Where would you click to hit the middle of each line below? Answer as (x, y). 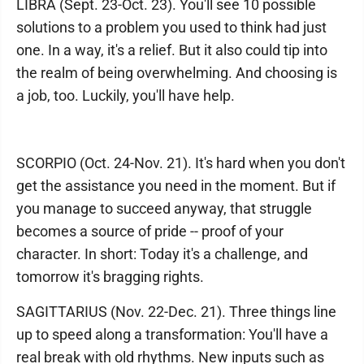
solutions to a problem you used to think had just (171, 27)
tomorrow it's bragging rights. (110, 277)
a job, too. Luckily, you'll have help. (126, 95)
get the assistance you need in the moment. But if (176, 186)
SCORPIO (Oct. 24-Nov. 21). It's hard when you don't (181, 163)
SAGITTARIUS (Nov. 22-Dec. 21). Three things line (176, 312)
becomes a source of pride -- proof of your (150, 231)
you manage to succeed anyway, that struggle (164, 208)
